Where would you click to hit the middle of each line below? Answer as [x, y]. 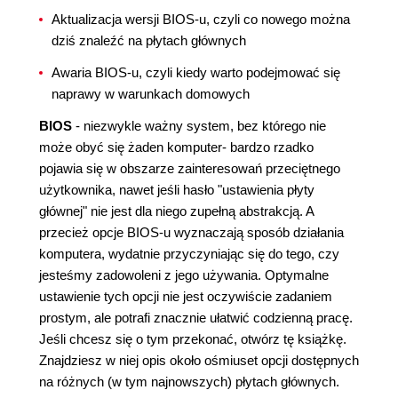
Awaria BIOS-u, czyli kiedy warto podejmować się [196, 72]
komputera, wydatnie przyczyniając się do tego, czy [189, 254]
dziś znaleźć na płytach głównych [149, 40]
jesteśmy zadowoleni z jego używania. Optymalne [184, 275]
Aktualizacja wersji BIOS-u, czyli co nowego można [201, 19]
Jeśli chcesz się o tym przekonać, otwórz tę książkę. [193, 339]
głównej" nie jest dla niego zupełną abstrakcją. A [176, 211]
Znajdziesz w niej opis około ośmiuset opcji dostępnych [199, 360]
